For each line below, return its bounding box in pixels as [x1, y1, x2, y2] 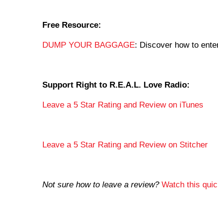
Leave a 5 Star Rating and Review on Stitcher [42, 140, 208, 150]
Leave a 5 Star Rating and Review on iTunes [42, 100, 203, 110]
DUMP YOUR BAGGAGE [42, 40, 135, 50]
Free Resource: [42, 20, 101, 30]
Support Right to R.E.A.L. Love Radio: [42, 80, 190, 90]
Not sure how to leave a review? [42, 180, 159, 190]
